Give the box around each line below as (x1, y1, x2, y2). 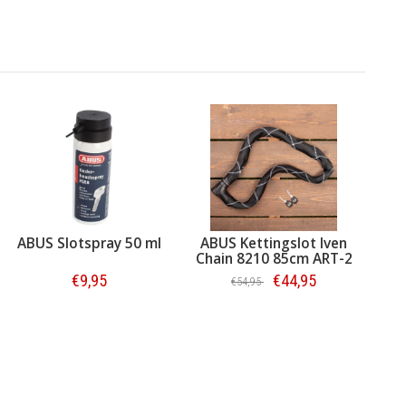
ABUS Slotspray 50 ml (16, 233, 161, 253)
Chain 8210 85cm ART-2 (195, 248, 353, 268)
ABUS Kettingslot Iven (200, 233, 347, 253)
